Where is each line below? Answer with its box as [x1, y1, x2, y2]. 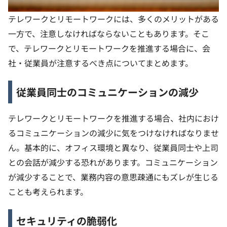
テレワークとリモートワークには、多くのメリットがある [8, 12, 219, 25]
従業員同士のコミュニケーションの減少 [16, 84, 199, 99]
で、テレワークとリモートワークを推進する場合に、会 [8, 42, 210, 54]
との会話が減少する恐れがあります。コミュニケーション [8, 156, 218, 168]
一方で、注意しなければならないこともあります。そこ [8, 27, 209, 40]
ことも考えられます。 [8, 185, 88, 198]
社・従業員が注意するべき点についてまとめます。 [8, 56, 193, 69]
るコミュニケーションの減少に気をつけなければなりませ [8, 126, 219, 139]
